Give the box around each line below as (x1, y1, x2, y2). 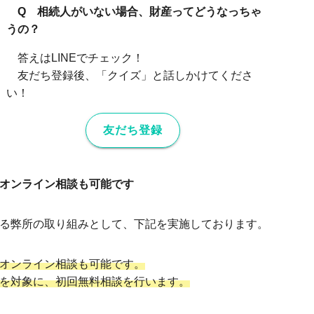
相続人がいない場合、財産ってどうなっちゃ (37, 6, 262, 18)
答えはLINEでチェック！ (18, 52, 144, 64)
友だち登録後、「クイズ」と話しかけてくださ (18, 69, 254, 82)
